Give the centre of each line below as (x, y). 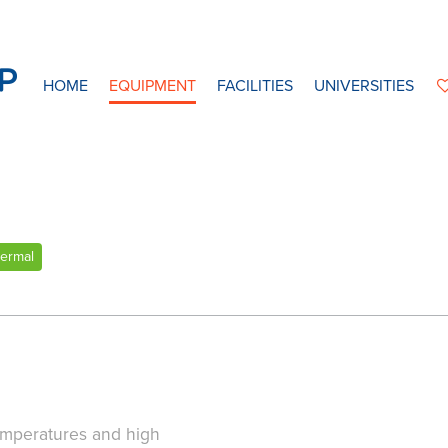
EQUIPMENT (152, 85)
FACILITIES (254, 85)
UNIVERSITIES (363, 85)
